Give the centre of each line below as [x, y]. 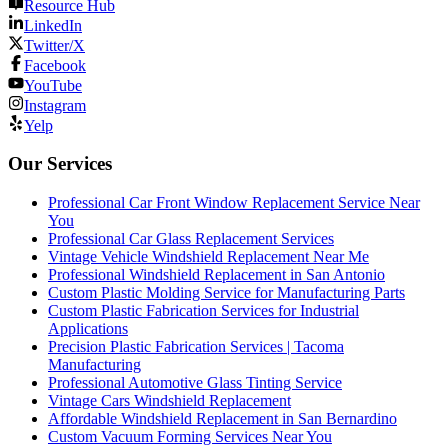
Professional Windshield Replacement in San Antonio [216, 274]
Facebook [55, 65]
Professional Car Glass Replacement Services [191, 238]
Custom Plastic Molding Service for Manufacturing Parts [226, 292]
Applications [88, 328]
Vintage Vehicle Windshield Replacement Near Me [208, 256]
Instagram [55, 105]
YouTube [53, 85]
